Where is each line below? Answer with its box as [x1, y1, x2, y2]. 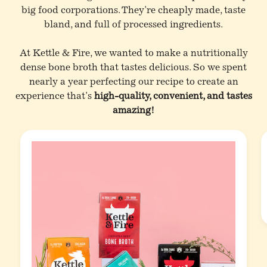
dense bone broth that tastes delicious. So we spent [20, 63, 247, 73]
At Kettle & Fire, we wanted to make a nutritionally [19, 48, 248, 58]
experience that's [15, 91, 94, 101]
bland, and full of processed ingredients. [44, 20, 223, 30]
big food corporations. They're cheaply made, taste [21, 5, 246, 15]
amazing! [113, 105, 154, 116]
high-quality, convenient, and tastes [94, 91, 252, 101]
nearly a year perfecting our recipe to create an [29, 77, 238, 87]
